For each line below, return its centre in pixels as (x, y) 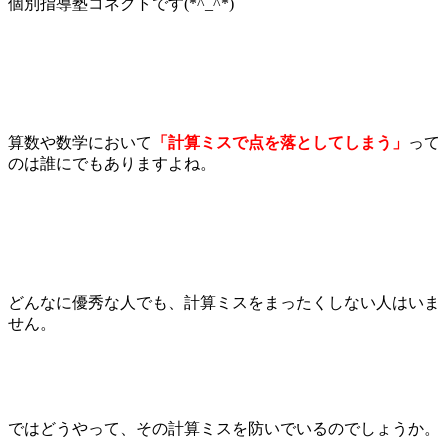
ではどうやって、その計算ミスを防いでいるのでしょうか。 (224, 429)
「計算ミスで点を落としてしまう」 (280, 143)
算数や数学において (80, 143)
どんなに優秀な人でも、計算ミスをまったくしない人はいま (224, 303)
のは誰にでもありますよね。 (112, 164)
